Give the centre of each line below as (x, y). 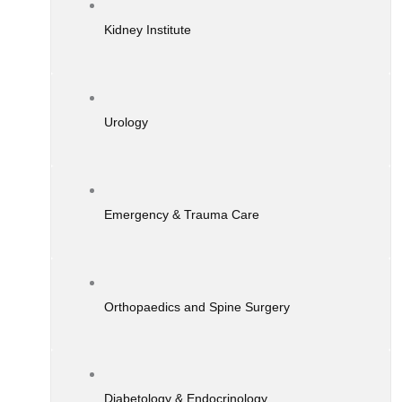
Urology (126, 122)
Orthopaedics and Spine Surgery (197, 306)
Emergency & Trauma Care (181, 214)
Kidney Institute (147, 29)
